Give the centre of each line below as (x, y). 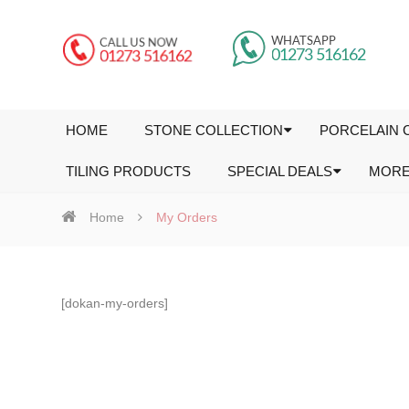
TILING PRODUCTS (129, 171)
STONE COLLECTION (214, 130)
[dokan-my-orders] (115, 303)
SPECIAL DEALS (280, 171)
